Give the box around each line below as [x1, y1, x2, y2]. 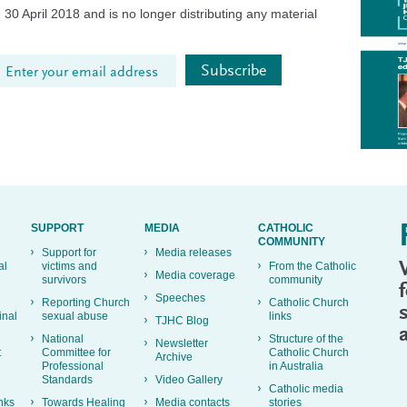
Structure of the [269, 332, 343, 345]
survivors [42, 273, 86, 286]
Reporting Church [42, 295, 130, 309]
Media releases [155, 245, 232, 259]
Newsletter [155, 336, 208, 350]
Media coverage [155, 268, 235, 282]
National [42, 332, 84, 345]
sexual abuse [42, 309, 108, 323]
